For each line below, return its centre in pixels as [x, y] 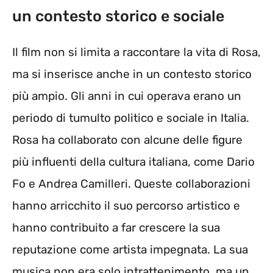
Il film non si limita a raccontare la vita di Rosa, [136, 52]
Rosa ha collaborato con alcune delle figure [127, 140]
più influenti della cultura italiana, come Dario [133, 161]
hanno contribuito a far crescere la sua [116, 227]
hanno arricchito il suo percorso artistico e [126, 205]
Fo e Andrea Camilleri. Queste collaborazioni [131, 183]
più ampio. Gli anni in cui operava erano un [127, 96]
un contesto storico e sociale [118, 16]
